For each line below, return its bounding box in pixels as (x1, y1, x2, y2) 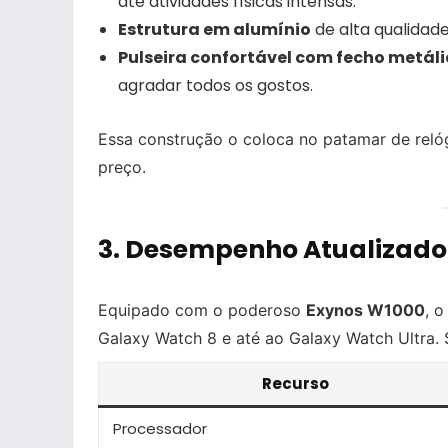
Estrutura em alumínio (118, 17, 311, 41)
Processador (113, 418, 207, 440)
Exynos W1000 (306, 300, 425, 321)
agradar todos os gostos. (118, 73, 313, 97)
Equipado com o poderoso (98, 300, 306, 321)
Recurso (261, 373, 329, 395)
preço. (98, 156, 146, 177)
